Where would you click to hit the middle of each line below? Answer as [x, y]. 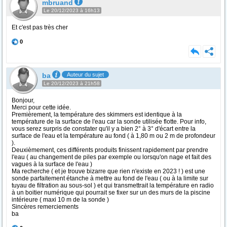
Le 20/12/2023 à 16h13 [72, 10]
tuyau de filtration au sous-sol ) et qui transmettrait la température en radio [113, 185]
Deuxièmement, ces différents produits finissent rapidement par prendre [110, 150]
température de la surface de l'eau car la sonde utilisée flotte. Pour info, [109, 122]
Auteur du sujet [85, 74]
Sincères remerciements [45, 207]
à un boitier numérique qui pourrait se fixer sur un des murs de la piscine [111, 193]
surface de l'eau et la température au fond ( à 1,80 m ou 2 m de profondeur [113, 136]
